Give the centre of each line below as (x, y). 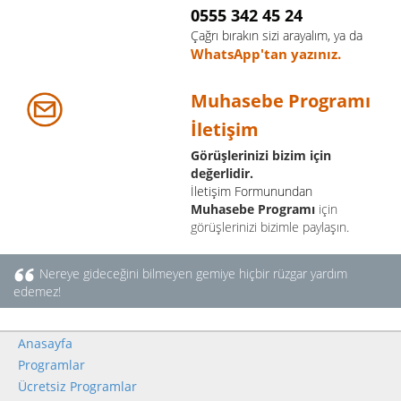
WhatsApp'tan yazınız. (266, 54)
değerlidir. (222, 173)
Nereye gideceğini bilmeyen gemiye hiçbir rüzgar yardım (193, 273)
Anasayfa (45, 343)
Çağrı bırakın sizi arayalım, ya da (277, 35)
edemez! (37, 291)
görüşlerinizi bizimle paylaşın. (270, 226)
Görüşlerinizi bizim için (261, 155)
